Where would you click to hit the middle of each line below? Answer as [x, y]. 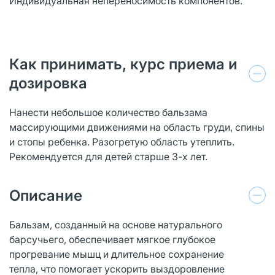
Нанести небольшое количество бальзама [108, 112]
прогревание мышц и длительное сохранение [117, 254]
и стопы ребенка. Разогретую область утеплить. [122, 141]
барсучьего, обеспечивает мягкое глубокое [112, 239]
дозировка [48, 83]
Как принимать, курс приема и [123, 64]
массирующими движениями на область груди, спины [137, 127]
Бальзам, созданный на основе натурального [116, 224]
